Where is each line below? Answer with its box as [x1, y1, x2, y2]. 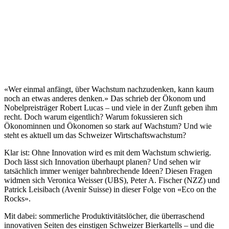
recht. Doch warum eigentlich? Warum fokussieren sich [4, 112, 182, 121]
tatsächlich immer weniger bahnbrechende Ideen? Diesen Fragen [4, 167, 212, 175]
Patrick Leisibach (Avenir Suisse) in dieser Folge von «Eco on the [4, 185, 216, 194]
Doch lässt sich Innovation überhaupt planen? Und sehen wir [4, 157, 200, 166]
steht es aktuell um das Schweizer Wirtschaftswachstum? [4, 131, 186, 140]
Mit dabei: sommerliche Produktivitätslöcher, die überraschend [4, 212, 204, 220]
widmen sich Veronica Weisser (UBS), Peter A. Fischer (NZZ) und [4, 176, 220, 185]
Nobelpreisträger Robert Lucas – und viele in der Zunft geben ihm [4, 103, 217, 112]
